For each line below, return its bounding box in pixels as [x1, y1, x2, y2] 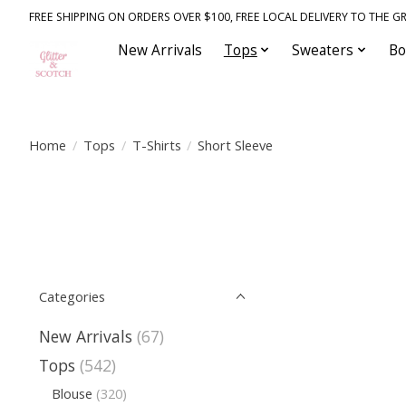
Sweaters [292, 40, 354, 60]
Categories [39, 287, 105, 305]
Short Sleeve [198, 135, 274, 154]
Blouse [51, 384, 92, 403]
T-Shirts [131, 135, 181, 154]
